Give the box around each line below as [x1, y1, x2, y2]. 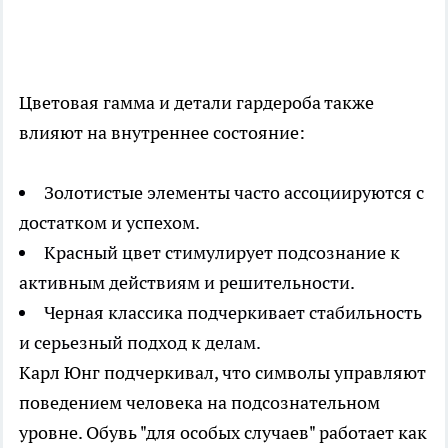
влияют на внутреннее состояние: [19, 121, 305, 145]
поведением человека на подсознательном [19, 391, 380, 415]
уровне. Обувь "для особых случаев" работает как [19, 421, 427, 445]
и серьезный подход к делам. [19, 331, 261, 355]
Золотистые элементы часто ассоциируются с [44, 181, 424, 205]
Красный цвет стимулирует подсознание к [44, 241, 400, 265]
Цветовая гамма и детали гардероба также [19, 91, 374, 115]
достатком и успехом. [19, 211, 200, 235]
